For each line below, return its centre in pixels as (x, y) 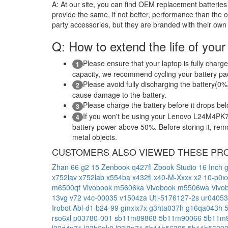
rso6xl (63, 218)
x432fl (143, 177)
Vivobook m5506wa (179, 187)
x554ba (119, 177)
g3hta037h (167, 207)
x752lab (93, 177)
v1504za (134, 197)
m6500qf (67, 187)
